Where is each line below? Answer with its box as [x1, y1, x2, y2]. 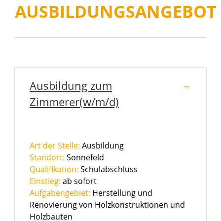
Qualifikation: [30, 164, 78, 175]
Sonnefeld [65, 152, 104, 163]
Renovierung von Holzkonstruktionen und [30, 199, 185, 211]
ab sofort [61, 176, 97, 187]
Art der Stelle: [30, 140, 80, 151]
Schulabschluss [78, 164, 138, 175]
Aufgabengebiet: [30, 187, 90, 199]
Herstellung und [90, 187, 152, 199]
